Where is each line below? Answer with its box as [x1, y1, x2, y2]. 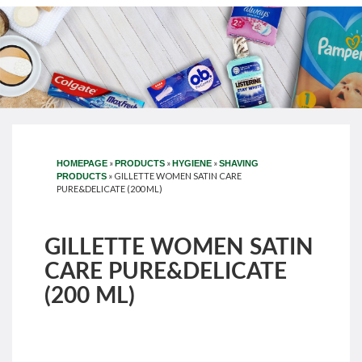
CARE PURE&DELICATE [44, 259, 287, 283]
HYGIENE [172, 158, 212, 168]
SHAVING [219, 158, 259, 168]
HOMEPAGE [57, 158, 107, 168]
